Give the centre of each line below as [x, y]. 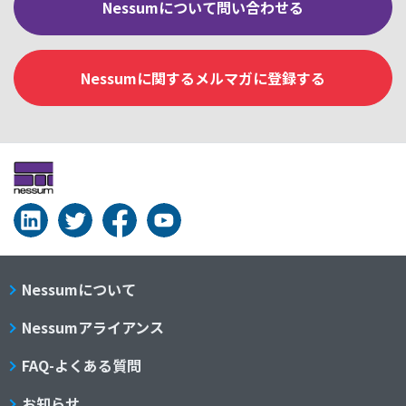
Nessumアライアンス [93, 327]
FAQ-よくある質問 [82, 365]
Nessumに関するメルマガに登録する [203, 78]
